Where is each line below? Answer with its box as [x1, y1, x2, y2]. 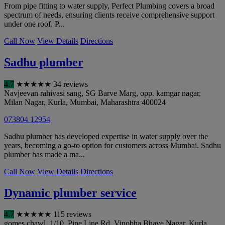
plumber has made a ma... [4, 150, 85, 159]
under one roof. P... [4, 19, 64, 28]
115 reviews [53, 210, 91, 219]
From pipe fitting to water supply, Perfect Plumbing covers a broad [4, 1, 214, 10]
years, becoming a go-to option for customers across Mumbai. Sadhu [4, 141, 221, 150]
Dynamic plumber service [4, 186, 137, 199]
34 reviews [53, 79, 88, 88]
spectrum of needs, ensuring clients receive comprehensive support [4, 10, 214, 19]
